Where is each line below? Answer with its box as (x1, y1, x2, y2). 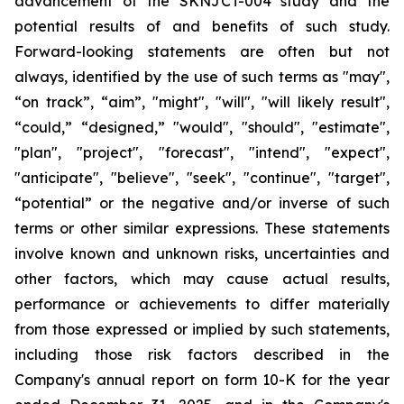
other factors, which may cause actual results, (14, 270, 390, 288)
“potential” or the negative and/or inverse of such (14, 194, 390, 212)
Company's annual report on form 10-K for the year (14, 371, 390, 389)
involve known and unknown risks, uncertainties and (14, 244, 390, 262)
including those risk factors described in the (14, 345, 390, 363)
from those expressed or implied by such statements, (14, 320, 390, 338)
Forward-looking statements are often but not (14, 42, 390, 60)
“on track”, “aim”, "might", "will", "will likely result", (14, 93, 390, 111)
